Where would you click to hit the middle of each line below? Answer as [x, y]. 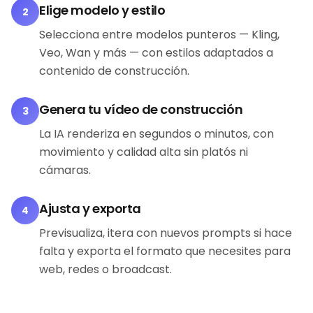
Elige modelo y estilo [102, 10]
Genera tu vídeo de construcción [141, 109]
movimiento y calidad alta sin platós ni [144, 152]
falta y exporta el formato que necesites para [165, 251]
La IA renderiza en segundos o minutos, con [156, 134]
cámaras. [65, 170]
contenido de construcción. [114, 71]
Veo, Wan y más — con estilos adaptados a [156, 53]
